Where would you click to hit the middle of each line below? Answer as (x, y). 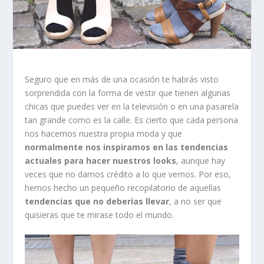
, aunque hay (201, 160)
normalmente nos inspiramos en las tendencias (127, 147)
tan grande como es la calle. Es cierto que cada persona (132, 120)
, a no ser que (196, 201)
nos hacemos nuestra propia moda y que (104, 133)
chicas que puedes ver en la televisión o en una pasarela (132, 106)
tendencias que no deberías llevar (97, 201)
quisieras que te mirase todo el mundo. (100, 214)
